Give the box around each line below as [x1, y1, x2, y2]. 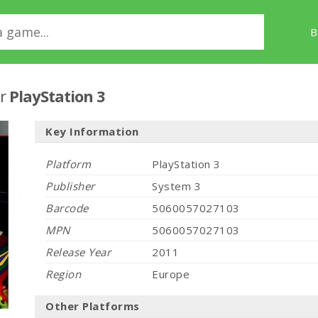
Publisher [45, 179, 95, 193]
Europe [152, 267, 190, 281]
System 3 [152, 179, 201, 193]
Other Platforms [45, 299, 140, 313]
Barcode [45, 201, 89, 215]
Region [45, 267, 81, 281]
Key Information [45, 124, 139, 138]
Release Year [45, 245, 111, 259]
